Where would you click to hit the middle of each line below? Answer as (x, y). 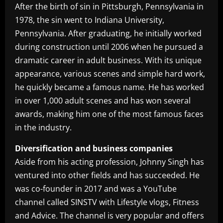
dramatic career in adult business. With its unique (108, 60)
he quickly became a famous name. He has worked (110, 87)
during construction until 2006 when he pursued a (109, 47)
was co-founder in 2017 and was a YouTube (96, 189)
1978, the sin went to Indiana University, (90, 20)
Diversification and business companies (94, 148)
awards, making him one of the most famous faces (109, 114)
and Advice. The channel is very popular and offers (110, 216)
